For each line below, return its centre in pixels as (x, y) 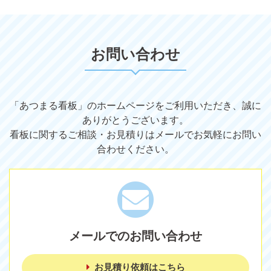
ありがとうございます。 (135, 120)
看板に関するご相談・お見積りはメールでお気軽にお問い (135, 135)
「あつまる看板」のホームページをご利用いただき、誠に (135, 106)
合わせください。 (135, 149)
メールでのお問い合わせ (135, 236)
